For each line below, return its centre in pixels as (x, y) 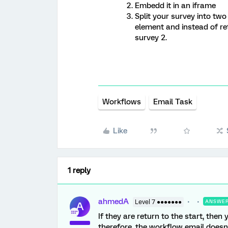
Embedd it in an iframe (175, 6)
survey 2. (151, 38)
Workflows (122, 102)
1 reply (79, 170)
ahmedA (113, 202)
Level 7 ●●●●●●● (158, 202)
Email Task (173, 102)
